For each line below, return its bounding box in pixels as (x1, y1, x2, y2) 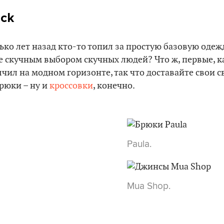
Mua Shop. (126, 178, 170, 192)
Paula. (126, 136, 151, 150)
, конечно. (93, 80, 135, 91)
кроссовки (49, 80, 93, 91)
